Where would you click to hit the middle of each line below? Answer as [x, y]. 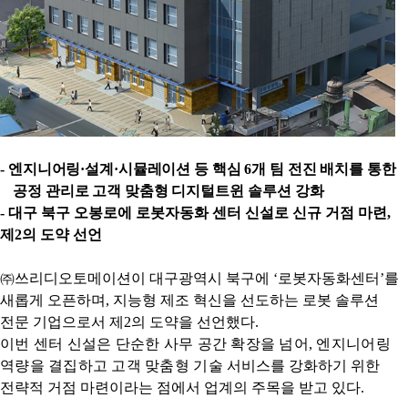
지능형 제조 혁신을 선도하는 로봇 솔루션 [246, 301]
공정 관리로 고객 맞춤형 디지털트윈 [128, 191]
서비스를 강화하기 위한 [304, 366]
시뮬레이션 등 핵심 [181, 169]
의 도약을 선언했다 [193, 322]
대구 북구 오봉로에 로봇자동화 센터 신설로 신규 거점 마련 [198, 213]
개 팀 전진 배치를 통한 [324, 169]
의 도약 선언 [62, 235]
